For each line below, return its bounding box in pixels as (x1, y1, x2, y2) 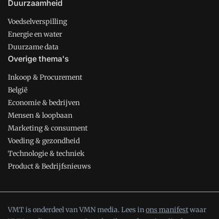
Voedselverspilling (8, 17, 67, 26)
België (8, 86, 27, 94)
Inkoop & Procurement (8, 73, 82, 82)
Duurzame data (8, 43, 59, 51)
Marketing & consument (8, 124, 88, 132)
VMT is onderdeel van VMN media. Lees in (8, 205, 146, 214)
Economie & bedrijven (8, 98, 80, 107)
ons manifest (146, 205, 188, 214)
